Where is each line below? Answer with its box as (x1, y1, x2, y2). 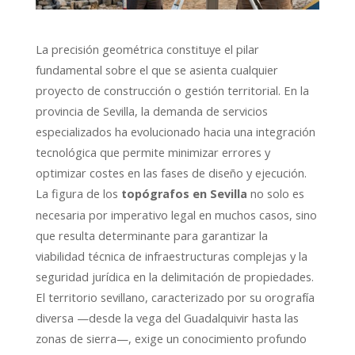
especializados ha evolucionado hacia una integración (35, 123, 315, 139)
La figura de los (35, 185, 121, 201)
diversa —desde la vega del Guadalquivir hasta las (35, 309, 299, 326)
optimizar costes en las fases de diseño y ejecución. (35, 164, 307, 181)
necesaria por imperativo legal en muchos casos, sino (35, 206, 317, 223)
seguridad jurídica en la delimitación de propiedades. (35, 268, 314, 284)
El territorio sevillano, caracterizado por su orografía (35, 288, 315, 305)
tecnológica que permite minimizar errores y (35, 143, 270, 160)
